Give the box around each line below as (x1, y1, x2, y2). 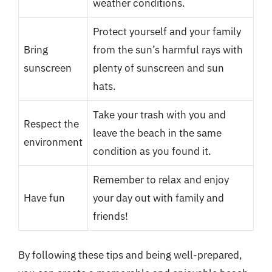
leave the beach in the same (93, 126, 222, 140)
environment (24, 135, 83, 149)
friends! (93, 209, 128, 223)
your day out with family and (93, 191, 224, 205)
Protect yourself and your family (93, 24, 241, 38)
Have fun (24, 191, 65, 205)
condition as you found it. (93, 144, 211, 158)
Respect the (24, 117, 79, 131)
